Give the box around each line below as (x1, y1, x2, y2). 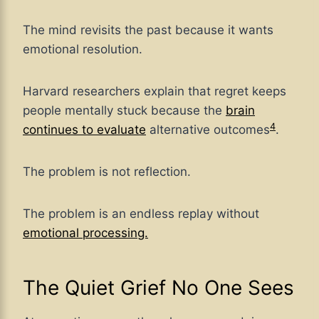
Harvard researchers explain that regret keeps (23, 84, 286, 99)
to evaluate (82, 122, 146, 137)
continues (23, 122, 82, 137)
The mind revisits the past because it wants (23, 23, 273, 38)
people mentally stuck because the (23, 103, 226, 118)
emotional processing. (23, 226, 148, 241)
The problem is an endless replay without (23, 206, 259, 221)
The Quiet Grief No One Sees (23, 276, 294, 300)
